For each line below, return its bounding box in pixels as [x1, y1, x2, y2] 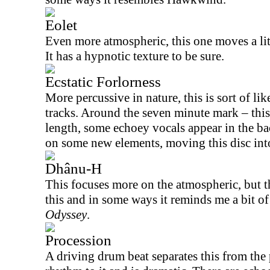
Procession [45, 232, 111, 248]
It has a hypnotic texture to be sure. [45, 49, 224, 63]
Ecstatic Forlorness [45, 74, 161, 90]
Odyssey [45, 207, 87, 222]
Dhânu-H [45, 160, 102, 177]
